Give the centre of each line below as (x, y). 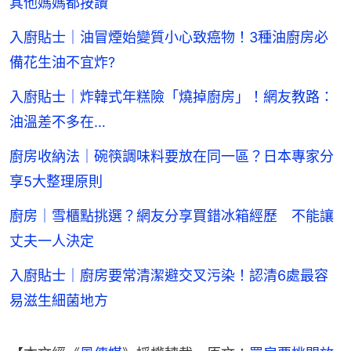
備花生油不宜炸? (62, 63)
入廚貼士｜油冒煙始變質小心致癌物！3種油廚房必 (169, 38)
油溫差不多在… (58, 122)
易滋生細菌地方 (59, 301)
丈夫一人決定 (52, 241)
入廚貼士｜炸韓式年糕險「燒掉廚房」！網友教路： (172, 97)
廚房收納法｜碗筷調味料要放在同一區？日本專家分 (172, 157)
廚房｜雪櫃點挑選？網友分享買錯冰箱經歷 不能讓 (172, 216)
